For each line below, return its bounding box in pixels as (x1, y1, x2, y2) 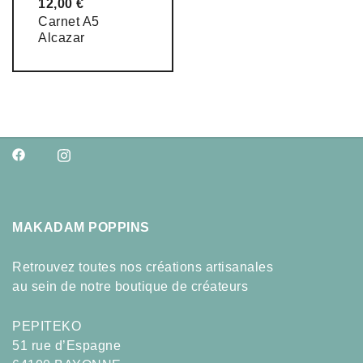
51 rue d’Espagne (12, 338, 121, 352)
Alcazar (38, 30, 85, 45)
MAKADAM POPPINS (12, 220, 150, 234)
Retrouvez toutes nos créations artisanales (12, 259, 273, 274)
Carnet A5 (38, 14, 100, 28)
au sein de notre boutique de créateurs (12, 279, 248, 293)
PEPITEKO (12, 318, 81, 333)
